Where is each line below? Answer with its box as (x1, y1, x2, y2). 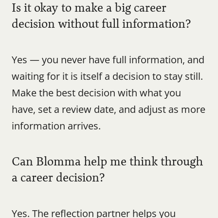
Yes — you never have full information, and (12, 53, 204, 66)
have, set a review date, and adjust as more (12, 103, 205, 116)
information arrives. (12, 119, 101, 132)
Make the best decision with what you (12, 86, 181, 99)
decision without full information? (12, 15, 191, 33)
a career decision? (12, 169, 105, 186)
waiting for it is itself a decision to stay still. (12, 70, 203, 83)
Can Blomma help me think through (12, 153, 203, 170)
